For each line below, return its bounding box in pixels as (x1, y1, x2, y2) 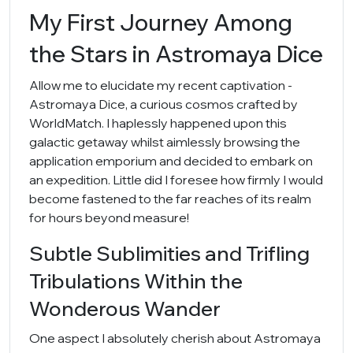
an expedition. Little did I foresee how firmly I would (29, 172, 323, 188)
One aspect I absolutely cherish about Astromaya (29, 330, 321, 346)
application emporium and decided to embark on (29, 153, 313, 169)
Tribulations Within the (29, 269, 243, 293)
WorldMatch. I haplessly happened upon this (29, 115, 287, 131)
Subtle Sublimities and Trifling (29, 241, 310, 266)
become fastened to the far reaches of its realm (29, 191, 311, 206)
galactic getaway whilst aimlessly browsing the (29, 134, 300, 150)
